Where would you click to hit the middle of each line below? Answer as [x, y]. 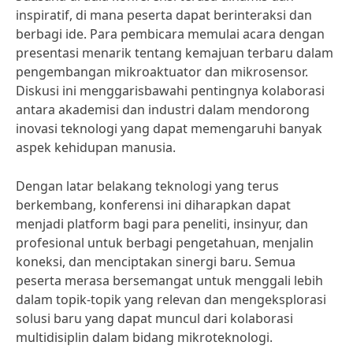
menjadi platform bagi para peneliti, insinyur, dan [162, 224]
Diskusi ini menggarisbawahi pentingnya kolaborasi [170, 91]
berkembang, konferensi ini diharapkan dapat [153, 205]
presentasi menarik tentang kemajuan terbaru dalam [175, 53]
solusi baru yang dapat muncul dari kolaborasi [154, 318]
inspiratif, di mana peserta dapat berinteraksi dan [164, 15]
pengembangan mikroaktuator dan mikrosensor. [162, 72]
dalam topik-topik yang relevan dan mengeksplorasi [171, 299]
